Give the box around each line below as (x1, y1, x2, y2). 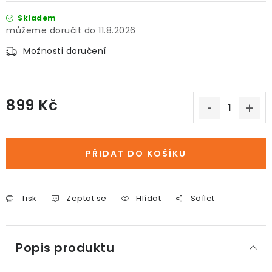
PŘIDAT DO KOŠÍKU (86, 148, 186, 160)
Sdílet (190, 192, 215, 204)
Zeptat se (66, 192, 107, 204)
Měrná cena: (5, 114, 62, 126)
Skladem (15, 13, 56, 23)
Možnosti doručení (23, 45, 106, 57)
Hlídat (136, 192, 161, 204)
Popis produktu (16, 239, 114, 256)
